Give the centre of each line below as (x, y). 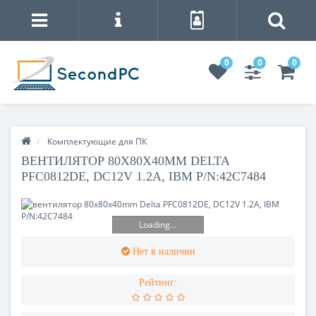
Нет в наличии (164, 251)
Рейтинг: (158, 282)
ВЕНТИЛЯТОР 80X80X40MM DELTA (125, 160)
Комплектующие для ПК (97, 141)
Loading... (158, 225)
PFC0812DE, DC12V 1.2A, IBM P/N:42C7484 (144, 176)
